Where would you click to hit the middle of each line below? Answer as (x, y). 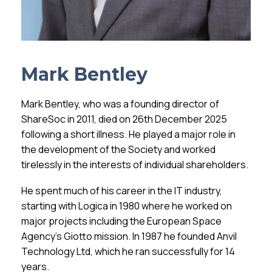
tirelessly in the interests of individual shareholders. (135, 164)
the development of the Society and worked (119, 149)
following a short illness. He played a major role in (129, 134)
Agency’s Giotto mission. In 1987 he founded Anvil (129, 236)
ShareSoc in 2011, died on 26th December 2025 (124, 119)
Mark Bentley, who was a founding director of (121, 104)
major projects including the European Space (122, 221)
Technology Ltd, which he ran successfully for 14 (128, 251)
